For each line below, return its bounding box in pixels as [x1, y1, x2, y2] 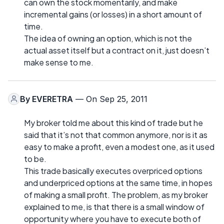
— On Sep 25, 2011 [73, 93, 147, 104]
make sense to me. [24, 56, 93, 67]
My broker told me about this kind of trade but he [24, 117, 203, 128]
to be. [24, 153, 46, 164]
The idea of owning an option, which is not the [24, 32, 192, 43]
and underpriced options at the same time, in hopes [24, 177, 212, 188]
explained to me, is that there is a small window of [24, 201, 204, 212]
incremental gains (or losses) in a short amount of [24, 8, 202, 19]
